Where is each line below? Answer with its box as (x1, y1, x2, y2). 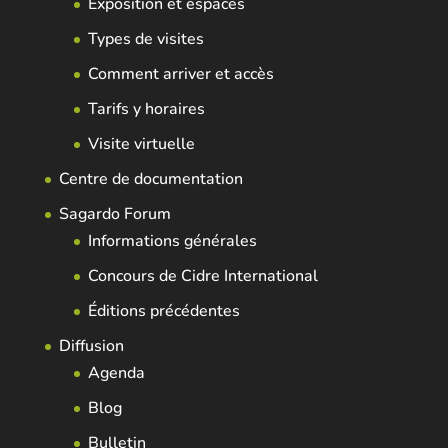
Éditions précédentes (87, 300, 240, 323)
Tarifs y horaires (87, 98, 205, 121)
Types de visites (87, 28, 204, 51)
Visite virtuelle (87, 133, 195, 156)
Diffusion (58, 335, 124, 358)
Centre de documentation (58, 168, 243, 191)
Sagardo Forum (58, 203, 171, 226)
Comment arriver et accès (87, 63, 274, 86)
